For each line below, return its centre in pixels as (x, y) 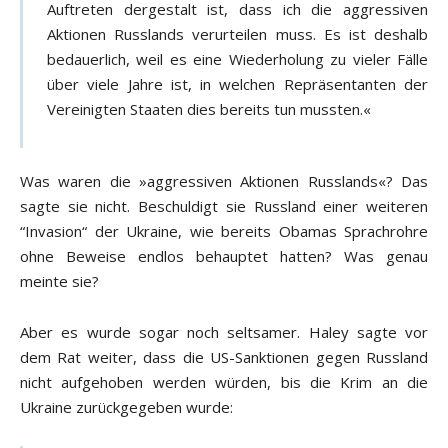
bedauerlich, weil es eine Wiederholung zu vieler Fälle (237, 59)
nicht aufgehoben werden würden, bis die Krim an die (224, 382)
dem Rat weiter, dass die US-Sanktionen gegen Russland (224, 357)
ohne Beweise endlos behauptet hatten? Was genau (224, 256)
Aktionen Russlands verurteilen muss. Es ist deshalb (237, 34)
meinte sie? (59, 281)
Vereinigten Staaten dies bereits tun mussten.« (209, 109)
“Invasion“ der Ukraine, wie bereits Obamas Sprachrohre (224, 231)
